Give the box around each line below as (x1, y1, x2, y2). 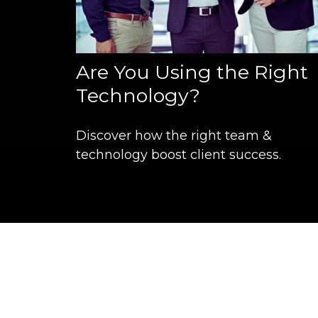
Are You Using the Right (76, 60, 308, 84)
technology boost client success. (76, 146, 281, 163)
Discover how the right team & (76, 127, 272, 143)
